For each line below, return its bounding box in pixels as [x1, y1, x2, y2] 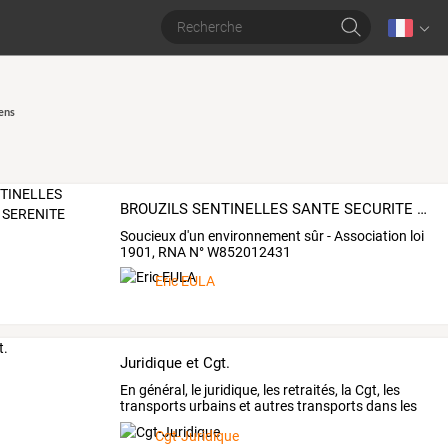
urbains [186, 397, 237, 414]
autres [251, 397, 295, 414]
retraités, [280, 381, 339, 398]
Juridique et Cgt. [120, 353, 231, 372]
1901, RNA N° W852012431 [120, 243, 292, 260]
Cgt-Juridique [155, 428, 240, 445]
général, [136, 381, 189, 398]
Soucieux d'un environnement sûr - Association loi [120, 227, 425, 244]
